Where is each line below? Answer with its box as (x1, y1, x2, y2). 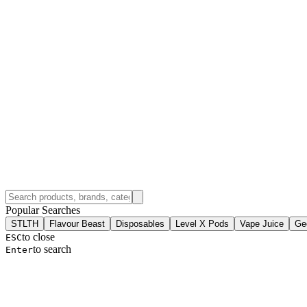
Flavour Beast (49, 218, 105, 229)
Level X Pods (175, 218, 229, 229)
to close (22, 230, 55, 243)
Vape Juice (240, 218, 284, 229)
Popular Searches (5, 204, 80, 216)
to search (33, 243, 71, 255)
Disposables (116, 218, 164, 229)
